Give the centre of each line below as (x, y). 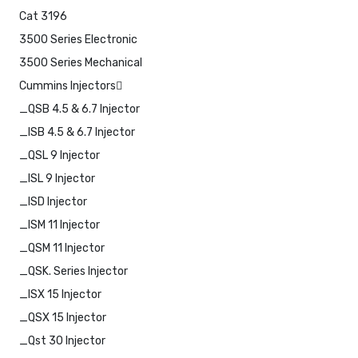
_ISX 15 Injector (60, 294)
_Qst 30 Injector (62, 340)
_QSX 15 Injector (63, 317)
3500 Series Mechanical (81, 62)
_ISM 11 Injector (60, 225)
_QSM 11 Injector (62, 248)
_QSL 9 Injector (60, 155)
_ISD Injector (53, 201)
